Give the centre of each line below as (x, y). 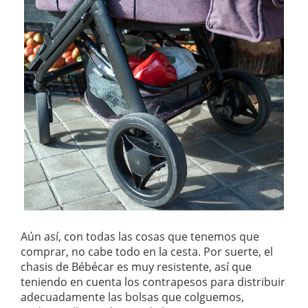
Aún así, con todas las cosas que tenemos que (140, 236)
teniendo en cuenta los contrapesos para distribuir (153, 282)
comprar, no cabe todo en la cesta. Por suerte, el (147, 251)
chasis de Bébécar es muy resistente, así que (136, 266)
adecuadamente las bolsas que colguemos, (132, 297)
